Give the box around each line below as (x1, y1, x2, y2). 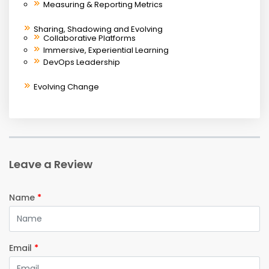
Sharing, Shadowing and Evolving (34, 23, 163, 35)
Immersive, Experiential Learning (43, 44, 169, 56)
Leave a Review (9, 156, 92, 172)
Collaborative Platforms (43, 32, 136, 44)
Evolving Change (34, 80, 99, 92)
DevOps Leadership (43, 56, 120, 68)
